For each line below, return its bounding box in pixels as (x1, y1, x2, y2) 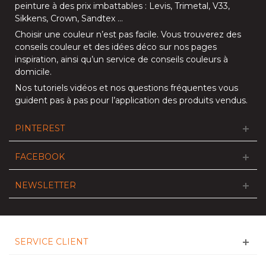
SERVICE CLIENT (15, 236, 88, 247)
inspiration (15, 54, 56, 65)
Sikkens (15, 13, 46, 24)
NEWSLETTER (15, 180, 76, 191)
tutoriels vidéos (34, 83, 97, 94)
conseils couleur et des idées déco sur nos (15, 42, 191, 53)
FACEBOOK (15, 151, 65, 163)
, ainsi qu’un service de (56, 54, 151, 65)
